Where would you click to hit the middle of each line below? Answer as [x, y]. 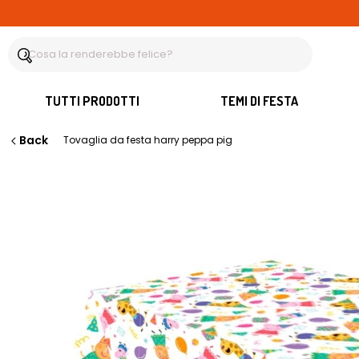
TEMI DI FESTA [259, 101]
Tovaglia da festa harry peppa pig [148, 140]
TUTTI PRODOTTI [92, 101]
